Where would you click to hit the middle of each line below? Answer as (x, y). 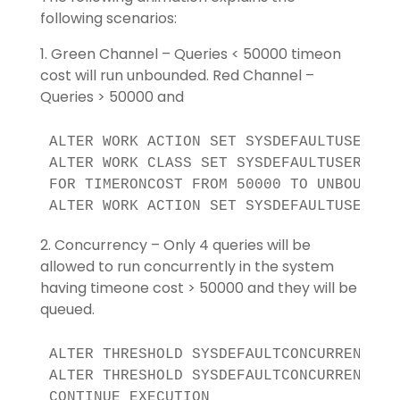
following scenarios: (108, 19)
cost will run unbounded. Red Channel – (177, 76)
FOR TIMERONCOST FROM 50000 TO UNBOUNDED (223, 185)
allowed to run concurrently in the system (187, 267)
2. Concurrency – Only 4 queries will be (175, 246)
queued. (67, 310)
